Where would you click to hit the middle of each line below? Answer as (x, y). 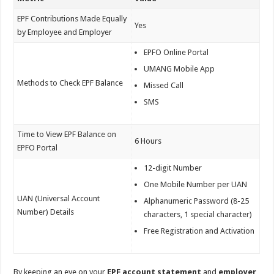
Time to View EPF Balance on (67, 134)
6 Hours (148, 141)
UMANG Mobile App (180, 68)
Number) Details (46, 212)
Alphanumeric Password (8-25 (197, 201)
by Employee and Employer (65, 32)
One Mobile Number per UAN (196, 184)
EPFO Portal (38, 147)
